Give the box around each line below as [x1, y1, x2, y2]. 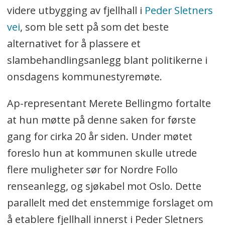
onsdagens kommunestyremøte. [7, 69, 165, 83]
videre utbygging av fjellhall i [7, 3, 145, 17]
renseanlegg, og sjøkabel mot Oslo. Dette [7, 179, 201, 193]
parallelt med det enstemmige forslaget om [7, 195, 213, 209]
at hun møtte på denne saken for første [7, 113, 196, 127]
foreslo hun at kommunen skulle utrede [7, 146, 197, 160]
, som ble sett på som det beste [20, 20, 169, 34]
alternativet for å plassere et [7, 36, 141, 50]
